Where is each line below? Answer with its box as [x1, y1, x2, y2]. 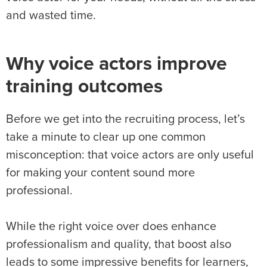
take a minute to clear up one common [6, 131, 206, 144]
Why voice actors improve [6, 55, 227, 74]
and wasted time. [6, 10, 96, 22]
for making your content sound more [6, 167, 195, 179]
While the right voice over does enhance [6, 221, 216, 233]
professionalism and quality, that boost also [6, 238, 231, 251]
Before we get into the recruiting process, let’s [6, 113, 245, 126]
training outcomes [6, 77, 163, 97]
